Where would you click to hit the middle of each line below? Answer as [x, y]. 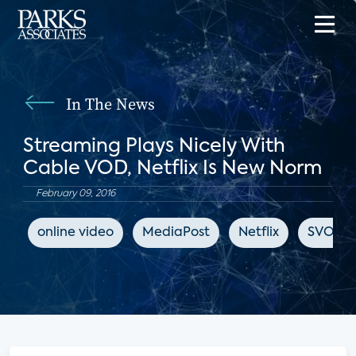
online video [75, 233]
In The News [110, 104]
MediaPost [176, 233]
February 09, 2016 [75, 194]
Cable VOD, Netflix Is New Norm [172, 168]
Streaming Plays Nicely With [154, 146]
